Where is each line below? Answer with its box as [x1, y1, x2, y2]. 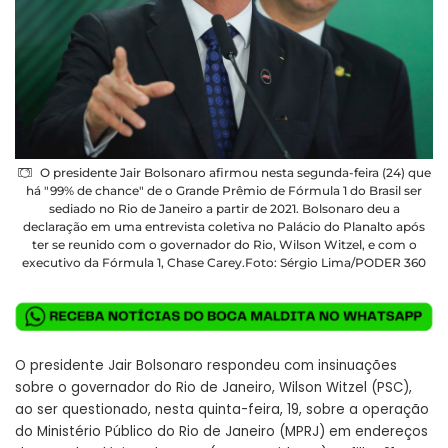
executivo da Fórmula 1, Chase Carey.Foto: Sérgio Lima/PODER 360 [22, 255, 426, 271]
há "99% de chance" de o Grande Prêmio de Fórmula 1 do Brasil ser [26, 183, 422, 199]
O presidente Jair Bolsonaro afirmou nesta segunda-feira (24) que [40, 165, 431, 181]
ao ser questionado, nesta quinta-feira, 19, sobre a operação [15, 399, 429, 419]
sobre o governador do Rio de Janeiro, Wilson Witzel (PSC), [15, 377, 412, 397]
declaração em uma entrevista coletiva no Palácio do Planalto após [23, 219, 425, 235]
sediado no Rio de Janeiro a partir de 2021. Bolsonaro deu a [48, 201, 400, 217]
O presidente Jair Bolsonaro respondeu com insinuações [15, 355, 397, 375]
